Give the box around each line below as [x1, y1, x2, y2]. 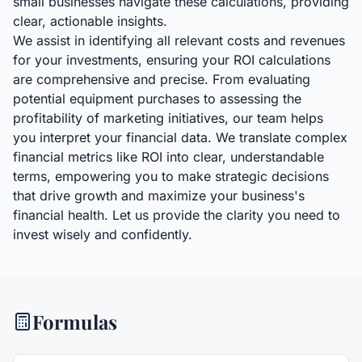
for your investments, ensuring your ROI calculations [13, 52, 330, 68]
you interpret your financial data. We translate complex [13, 129, 347, 145]
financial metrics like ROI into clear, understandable [13, 149, 324, 165]
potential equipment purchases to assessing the [13, 90, 301, 107]
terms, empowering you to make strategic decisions [13, 168, 329, 184]
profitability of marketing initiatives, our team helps [13, 110, 323, 126]
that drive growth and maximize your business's [13, 187, 305, 204]
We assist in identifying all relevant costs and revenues [13, 32, 345, 48]
